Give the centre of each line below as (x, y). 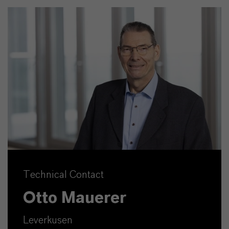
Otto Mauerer (75, 198)
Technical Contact (63, 175)
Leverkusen (48, 220)
